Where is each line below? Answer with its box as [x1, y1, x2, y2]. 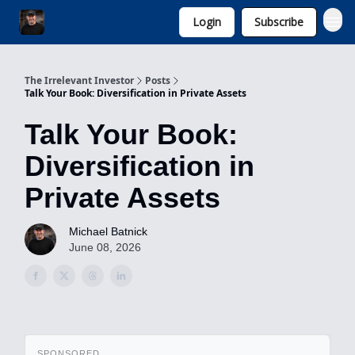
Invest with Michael [63, 17, 147, 30]
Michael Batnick [69, 225, 147, 238]
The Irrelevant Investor [25, 74, 134, 87]
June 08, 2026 [69, 241, 141, 254]
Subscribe [254, 14, 303, 29]
